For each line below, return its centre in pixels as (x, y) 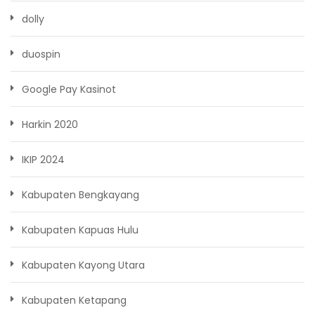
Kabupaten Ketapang (74, 301)
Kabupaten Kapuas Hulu (80, 230)
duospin (41, 54)
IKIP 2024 (43, 160)
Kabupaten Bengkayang (81, 195)
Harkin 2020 (50, 125)
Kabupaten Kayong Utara (83, 265)
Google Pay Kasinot (69, 90)
